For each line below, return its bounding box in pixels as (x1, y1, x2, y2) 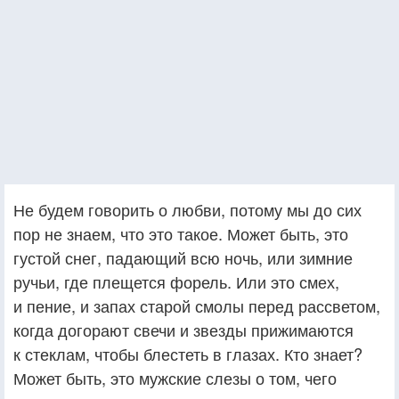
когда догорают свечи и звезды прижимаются (13, 317, 354, 341)
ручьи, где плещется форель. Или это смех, (13, 269, 339, 293)
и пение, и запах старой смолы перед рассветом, (13, 293, 380, 317)
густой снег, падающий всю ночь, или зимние (13, 245, 353, 269)
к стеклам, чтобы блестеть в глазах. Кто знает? (13, 341, 362, 365)
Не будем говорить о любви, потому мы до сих (13, 197, 362, 221)
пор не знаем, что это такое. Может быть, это (13, 221, 348, 245)
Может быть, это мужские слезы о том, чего (13, 365, 337, 389)
